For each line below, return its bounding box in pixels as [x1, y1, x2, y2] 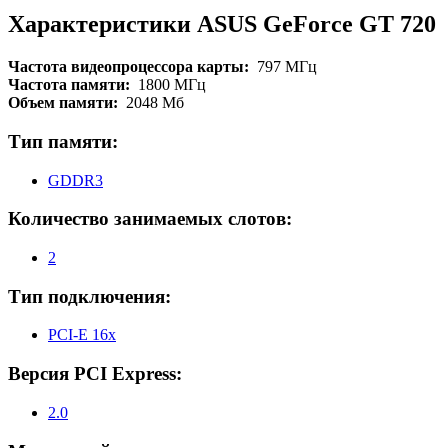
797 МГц [257, 58, 317, 76]
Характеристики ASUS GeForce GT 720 [8, 11, 436, 38]
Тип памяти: [8, 130, 118, 152]
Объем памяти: [8, 94, 126, 112]
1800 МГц [138, 76, 206, 94]
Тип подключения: [8, 285, 171, 307]
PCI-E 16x [48, 326, 116, 344]
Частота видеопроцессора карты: [8, 58, 257, 76]
